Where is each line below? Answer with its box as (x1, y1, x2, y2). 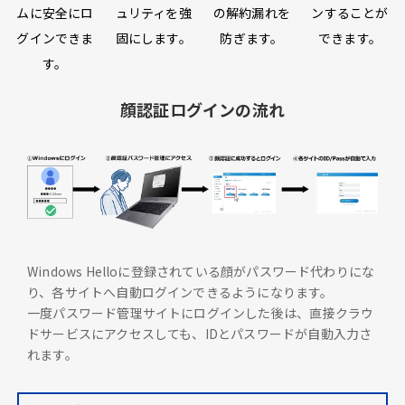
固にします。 (115, 29, 192, 48)
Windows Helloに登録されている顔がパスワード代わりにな (27, 261, 375, 280)
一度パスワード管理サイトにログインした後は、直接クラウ (27, 303, 374, 322)
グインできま (16, 29, 94, 48)
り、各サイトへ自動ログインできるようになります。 (27, 282, 334, 301)
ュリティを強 (115, 4, 192, 23)
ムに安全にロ (16, 4, 94, 23)
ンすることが (311, 4, 389, 23)
